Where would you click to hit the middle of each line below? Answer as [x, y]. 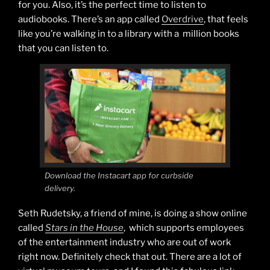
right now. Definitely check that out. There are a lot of [130, 257]
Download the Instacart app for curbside [119, 175]
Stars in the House [84, 228]
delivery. [60, 188]
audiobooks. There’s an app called [90, 19]
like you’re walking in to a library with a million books [129, 33]
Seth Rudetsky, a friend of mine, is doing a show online [133, 214]
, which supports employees [184, 228]
